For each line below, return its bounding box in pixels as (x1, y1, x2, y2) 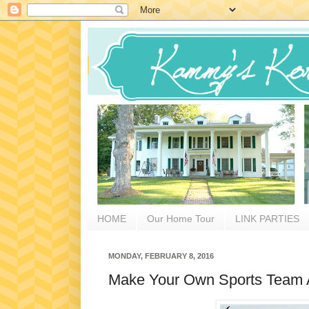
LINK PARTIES (235, 213, 299, 225)
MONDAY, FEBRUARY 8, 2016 (108, 251, 214, 260)
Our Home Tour (147, 213, 215, 225)
